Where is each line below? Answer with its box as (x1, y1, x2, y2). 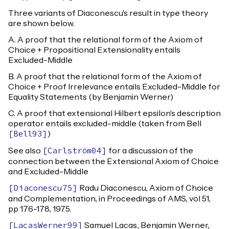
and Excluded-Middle (8, 168, 88, 176)
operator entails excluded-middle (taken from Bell (8, 120, 201, 128)
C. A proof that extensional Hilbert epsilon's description (8, 109, 221, 118)
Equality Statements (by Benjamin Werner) (8, 93, 173, 101)
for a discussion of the (107, 147, 193, 155)
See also (8, 147, 42, 155)
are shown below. (8, 19, 75, 28)
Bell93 (13, 130, 42, 139)
